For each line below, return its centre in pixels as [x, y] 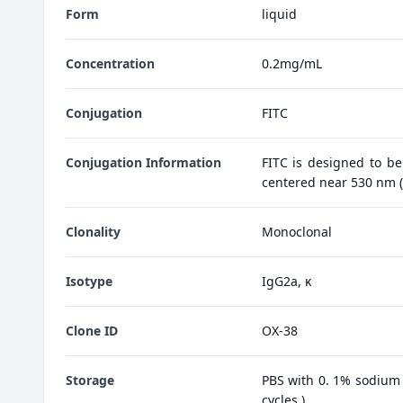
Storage [90, 380]
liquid [279, 13]
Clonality [93, 231]
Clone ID [92, 330]
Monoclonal [296, 231]
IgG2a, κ [286, 281]
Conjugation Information [143, 162]
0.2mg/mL [291, 63]
